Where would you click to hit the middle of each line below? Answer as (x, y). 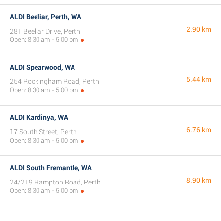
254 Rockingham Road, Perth (55, 81)
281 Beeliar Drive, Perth (45, 31)
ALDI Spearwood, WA (42, 67)
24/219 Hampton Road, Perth (55, 182)
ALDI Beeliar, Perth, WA (46, 17)
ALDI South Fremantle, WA (51, 168)
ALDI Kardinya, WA (39, 117)
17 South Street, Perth (43, 132)
